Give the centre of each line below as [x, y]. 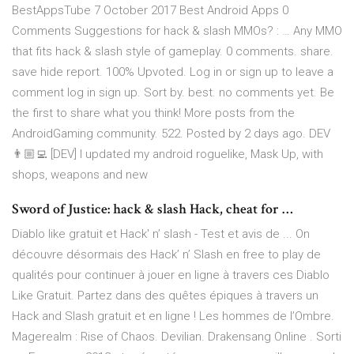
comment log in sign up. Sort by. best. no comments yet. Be [173, 93]
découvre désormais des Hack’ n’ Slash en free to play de [166, 255]
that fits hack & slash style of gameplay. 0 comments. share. [173, 52]
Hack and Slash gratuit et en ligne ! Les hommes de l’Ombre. [173, 316]
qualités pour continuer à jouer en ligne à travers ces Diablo [171, 275]
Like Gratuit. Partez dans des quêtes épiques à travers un [165, 296]
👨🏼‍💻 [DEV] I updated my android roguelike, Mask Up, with [168, 154]
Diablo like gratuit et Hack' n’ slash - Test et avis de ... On [161, 234]
